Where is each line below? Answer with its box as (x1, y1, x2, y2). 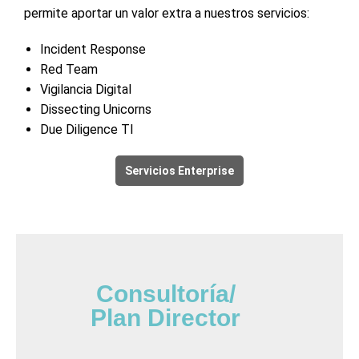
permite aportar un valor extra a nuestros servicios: (24, 5, 309, 21)
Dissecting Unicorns (40, 101, 151, 117)
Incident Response (40, 41, 146, 57)
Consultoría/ (95, 280, 236, 307)
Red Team (40, 61, 98, 77)
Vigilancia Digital (40, 81, 131, 97)
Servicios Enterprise (125, 163, 234, 177)
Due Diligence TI (40, 121, 134, 137)
